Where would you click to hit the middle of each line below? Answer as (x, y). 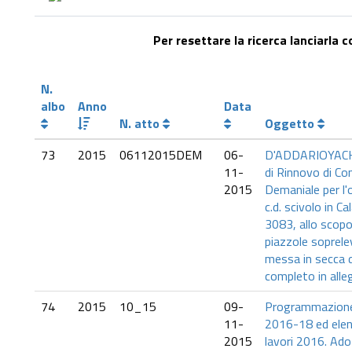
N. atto (141, 123)
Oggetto (291, 123)
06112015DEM (161, 155)
